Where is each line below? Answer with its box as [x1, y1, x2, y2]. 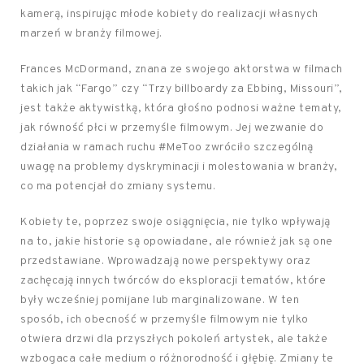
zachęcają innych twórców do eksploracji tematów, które [20, 274, 326, 288]
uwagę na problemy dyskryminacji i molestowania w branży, [20, 160, 337, 174]
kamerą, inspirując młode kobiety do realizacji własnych [20, 7, 318, 21]
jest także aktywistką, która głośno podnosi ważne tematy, [20, 102, 342, 115]
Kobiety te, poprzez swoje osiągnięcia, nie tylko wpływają [20, 215, 331, 229]
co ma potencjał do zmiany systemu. [20, 180, 215, 193]
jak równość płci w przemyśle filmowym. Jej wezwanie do [20, 121, 323, 135]
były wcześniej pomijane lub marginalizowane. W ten [20, 293, 299, 307]
